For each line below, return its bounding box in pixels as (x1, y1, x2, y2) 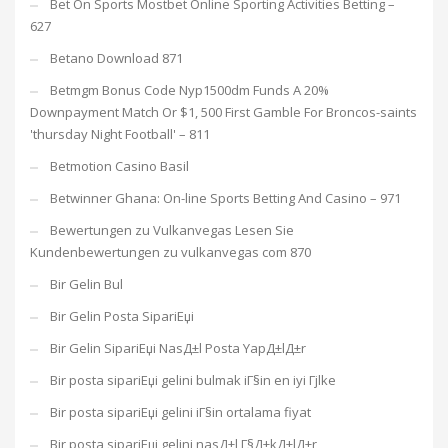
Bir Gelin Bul (50, 275, 123, 293)
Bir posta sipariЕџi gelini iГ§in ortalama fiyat (50, 403, 311, 421)
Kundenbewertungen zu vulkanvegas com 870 (30, 243, 311, 261)
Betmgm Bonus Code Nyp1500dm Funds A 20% (50, 81, 329, 99)
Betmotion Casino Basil (50, 157, 189, 175)
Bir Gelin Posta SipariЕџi (50, 307, 194, 325)
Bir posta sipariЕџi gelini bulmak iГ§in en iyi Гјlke (50, 371, 336, 389)
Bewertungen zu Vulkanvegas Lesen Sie (50, 221, 294, 239)
